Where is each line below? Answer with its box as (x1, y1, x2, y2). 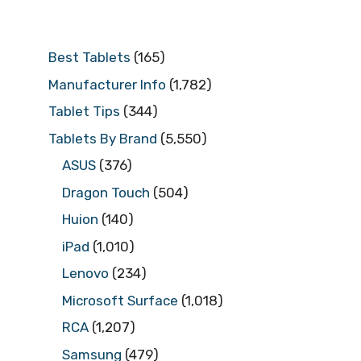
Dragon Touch (62, 184, 150, 201)
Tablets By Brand (48, 130, 157, 147)
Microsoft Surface (62, 292, 178, 309)
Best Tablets (48, 49, 131, 66)
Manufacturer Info (48, 76, 166, 93)
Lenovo (62, 265, 109, 282)
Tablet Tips (48, 103, 120, 120)
